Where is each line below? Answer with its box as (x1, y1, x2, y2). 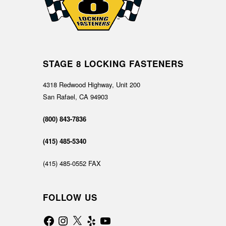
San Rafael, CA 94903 (43, 92, 108, 102)
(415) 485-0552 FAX (43, 158, 101, 168)
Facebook (42, 212, 72, 222)
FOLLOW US (43, 191, 98, 204)
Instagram (56, 212, 86, 222)
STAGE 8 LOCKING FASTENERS (43, 58, 184, 70)
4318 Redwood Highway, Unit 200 (43, 80, 141, 90)
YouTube (99, 212, 125, 222)
